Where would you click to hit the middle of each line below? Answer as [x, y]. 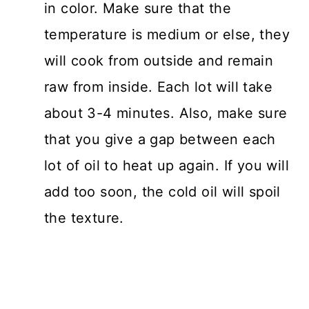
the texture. [84, 218]
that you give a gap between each [160, 140]
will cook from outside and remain [159, 61]
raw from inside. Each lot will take [158, 87]
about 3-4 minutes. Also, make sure [166, 113]
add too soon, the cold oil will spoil [162, 192]
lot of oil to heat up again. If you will [167, 166]
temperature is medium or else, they [167, 35]
